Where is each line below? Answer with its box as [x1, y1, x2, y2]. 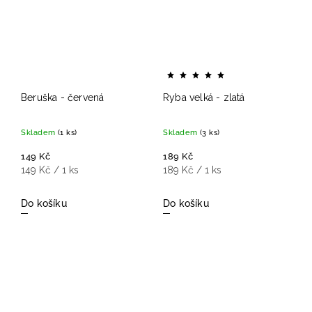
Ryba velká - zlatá [163, 92, 245, 103]
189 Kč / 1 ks [163, 164, 221, 175]
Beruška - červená [21, 92, 104, 103]
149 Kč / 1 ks [21, 164, 79, 175]
